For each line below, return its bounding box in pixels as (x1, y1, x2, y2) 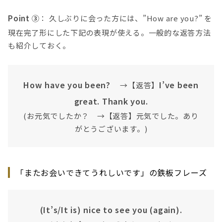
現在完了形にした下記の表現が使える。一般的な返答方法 (8, 27, 211, 38)
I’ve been (159, 78, 199, 91)
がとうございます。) (74, 123, 148, 134)
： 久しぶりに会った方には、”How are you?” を (39, 12, 212, 23)
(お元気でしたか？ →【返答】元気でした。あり (23, 110, 199, 121)
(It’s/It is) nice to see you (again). (40, 203, 182, 216)
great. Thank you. (74, 95, 148, 107)
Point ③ (8, 12, 40, 23)
